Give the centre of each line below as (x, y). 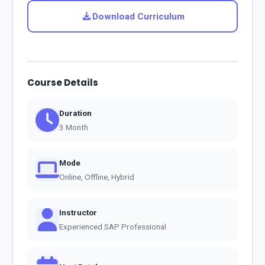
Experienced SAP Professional (113, 226)
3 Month (74, 127)
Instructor (78, 212)
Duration (75, 113)
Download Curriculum (138, 16)
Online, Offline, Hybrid (97, 177)
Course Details (63, 82)
